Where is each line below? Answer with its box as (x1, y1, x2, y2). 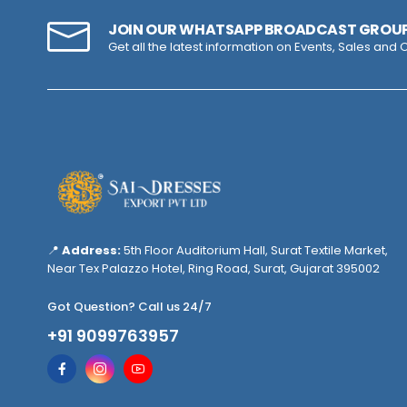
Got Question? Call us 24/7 (47, 298, 212, 315)
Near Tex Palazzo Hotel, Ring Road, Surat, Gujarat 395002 (47, 260, 380, 277)
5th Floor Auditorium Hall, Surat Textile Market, (121, 242, 388, 259)
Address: (62, 242, 121, 259)
